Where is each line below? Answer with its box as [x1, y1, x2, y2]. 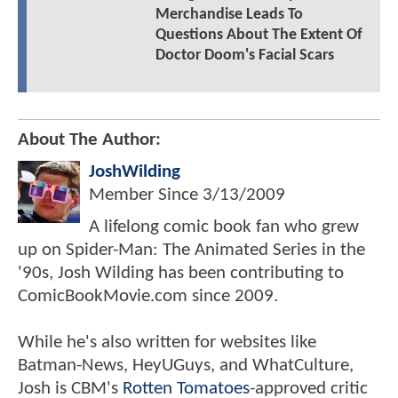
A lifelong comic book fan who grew [89, 217, 359, 236]
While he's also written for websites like [18, 332, 316, 352]
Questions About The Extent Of [155, 26, 362, 44]
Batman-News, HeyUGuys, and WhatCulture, [18, 355, 354, 375]
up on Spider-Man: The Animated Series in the [18, 240, 365, 259]
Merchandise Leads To [155, 5, 303, 23]
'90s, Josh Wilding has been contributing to [18, 263, 344, 283]
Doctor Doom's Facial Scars [155, 46, 334, 64]
